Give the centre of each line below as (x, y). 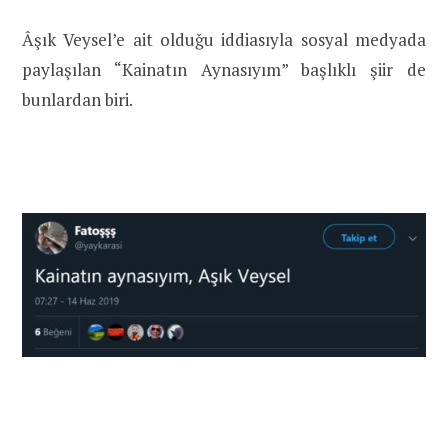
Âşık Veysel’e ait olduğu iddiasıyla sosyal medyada (224, 39)
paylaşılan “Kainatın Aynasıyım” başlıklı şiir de (224, 69)
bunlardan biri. (77, 99)
